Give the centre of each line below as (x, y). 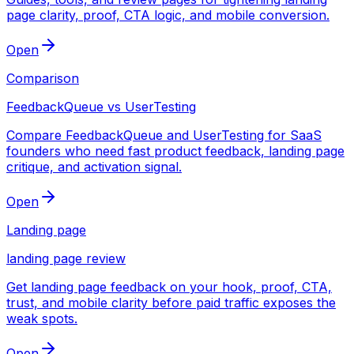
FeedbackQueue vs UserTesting (101, 106)
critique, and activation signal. (94, 166)
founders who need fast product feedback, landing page (175, 151)
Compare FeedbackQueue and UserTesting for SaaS (164, 135)
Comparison (43, 78)
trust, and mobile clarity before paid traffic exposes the (171, 302)
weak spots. (42, 318)
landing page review (66, 258)
